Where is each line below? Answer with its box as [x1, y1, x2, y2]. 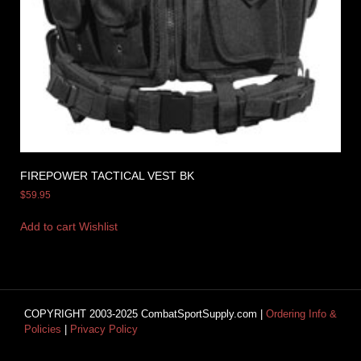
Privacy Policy [70, 322, 138, 335]
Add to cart [20, 219, 76, 233]
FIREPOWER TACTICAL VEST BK [20, 168, 194, 182]
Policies [24, 322, 61, 335]
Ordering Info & [266, 307, 337, 320]
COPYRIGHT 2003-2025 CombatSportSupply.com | [24, 307, 266, 320]
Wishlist [79, 219, 118, 233]
